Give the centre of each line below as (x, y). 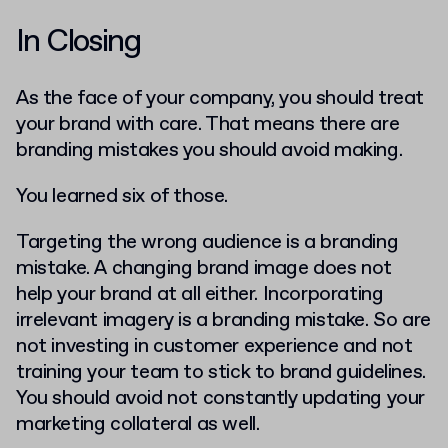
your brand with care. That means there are (208, 124)
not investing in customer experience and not (214, 346)
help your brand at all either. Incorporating (200, 294)
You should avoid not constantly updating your (221, 398)
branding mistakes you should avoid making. (209, 150)
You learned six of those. (122, 196)
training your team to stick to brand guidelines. (221, 372)
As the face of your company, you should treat (220, 98)
